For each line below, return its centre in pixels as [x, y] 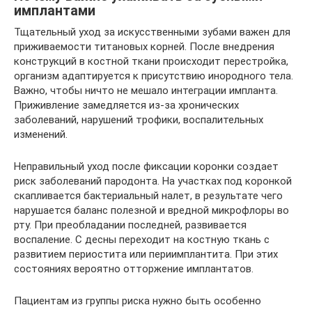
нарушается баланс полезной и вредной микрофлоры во [151, 210]
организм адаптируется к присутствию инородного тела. [154, 76]
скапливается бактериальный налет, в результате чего [148, 195]
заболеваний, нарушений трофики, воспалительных [139, 119]
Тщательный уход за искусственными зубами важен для [152, 32]
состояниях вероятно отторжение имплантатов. [134, 268]
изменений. [41, 134]
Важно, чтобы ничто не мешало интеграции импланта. [146, 90]
